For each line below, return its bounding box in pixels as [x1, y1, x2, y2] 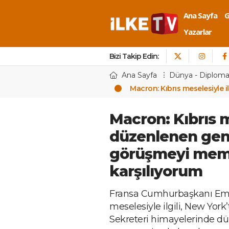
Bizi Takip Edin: [109, 52, 158, 61]
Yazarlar [184, 27, 212, 37]
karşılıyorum [109, 162, 202, 180]
